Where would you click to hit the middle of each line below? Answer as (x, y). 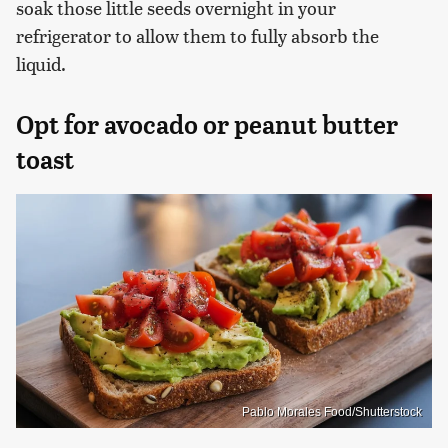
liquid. (41, 64)
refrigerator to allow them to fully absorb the (197, 36)
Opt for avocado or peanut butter (207, 125)
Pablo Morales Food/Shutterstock (332, 411)
